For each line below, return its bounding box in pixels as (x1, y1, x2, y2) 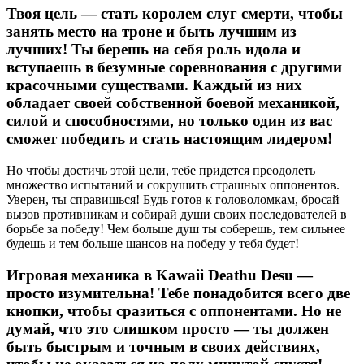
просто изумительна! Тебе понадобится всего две (6, 284, 350, 301)
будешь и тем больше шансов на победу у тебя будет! (6, 236, 299, 251)
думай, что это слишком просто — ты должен (6, 319, 329, 337)
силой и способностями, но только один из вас (6, 112, 332, 130)
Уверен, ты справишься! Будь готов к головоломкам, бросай (6, 193, 340, 207)
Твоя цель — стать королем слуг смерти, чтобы (6, 5, 343, 23)
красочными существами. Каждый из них (6, 76, 302, 94)
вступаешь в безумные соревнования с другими (6, 58, 342, 76)
